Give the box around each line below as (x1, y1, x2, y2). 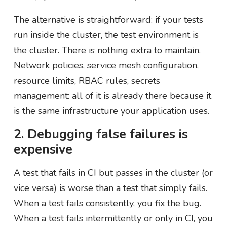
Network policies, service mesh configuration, (13, 59, 199, 71)
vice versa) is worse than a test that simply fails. (13, 181, 207, 194)
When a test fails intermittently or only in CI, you (13, 212, 213, 224)
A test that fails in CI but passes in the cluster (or (13, 166, 213, 179)
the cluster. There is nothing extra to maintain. (13, 44, 201, 56)
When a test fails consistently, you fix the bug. (13, 197, 201, 209)
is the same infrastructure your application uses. (13, 104, 209, 117)
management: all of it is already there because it (13, 89, 211, 102)
